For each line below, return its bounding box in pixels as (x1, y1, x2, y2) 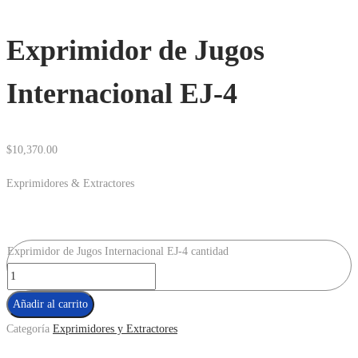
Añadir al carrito (13, 297, 88, 310)
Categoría (6, 322, 50, 335)
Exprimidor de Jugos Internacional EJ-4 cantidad (7, 245, 229, 257)
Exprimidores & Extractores (6, 177, 134, 189)
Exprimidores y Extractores (53, 322, 177, 335)
